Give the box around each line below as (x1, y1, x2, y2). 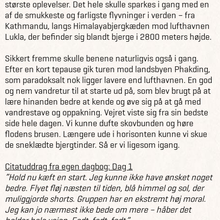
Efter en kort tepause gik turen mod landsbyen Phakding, (5, 63, 210, 75)
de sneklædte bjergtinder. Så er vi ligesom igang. (5, 139, 180, 150)
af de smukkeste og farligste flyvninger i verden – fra (5, 9, 195, 21)
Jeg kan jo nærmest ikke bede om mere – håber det (5, 204, 191, 215)
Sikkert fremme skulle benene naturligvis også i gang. (5, 53, 198, 64)
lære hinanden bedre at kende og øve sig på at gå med (5, 96, 201, 107)
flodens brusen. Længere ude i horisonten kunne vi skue (5, 128, 207, 139)
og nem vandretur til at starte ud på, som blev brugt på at (5, 85, 211, 96)
